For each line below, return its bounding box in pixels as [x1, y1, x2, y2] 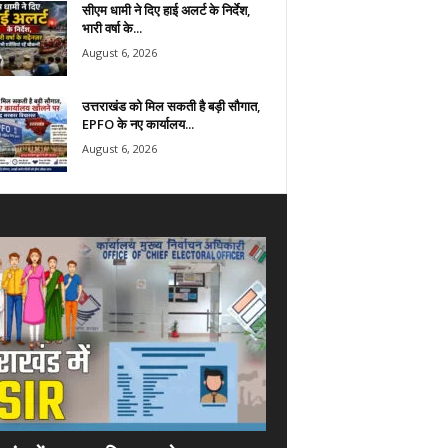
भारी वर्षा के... [81, 18, 142, 37]
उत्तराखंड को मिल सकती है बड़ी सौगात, [81, 96, 261, 115]
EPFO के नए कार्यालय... [81, 114, 194, 133]
